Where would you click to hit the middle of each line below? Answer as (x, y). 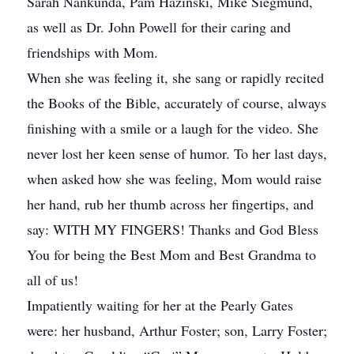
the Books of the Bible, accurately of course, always (177, 103)
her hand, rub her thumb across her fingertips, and (170, 204)
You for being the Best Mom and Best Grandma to (171, 254)
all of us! (53, 280)
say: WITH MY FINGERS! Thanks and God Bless (173, 229)
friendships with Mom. (92, 52)
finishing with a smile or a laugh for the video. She (173, 128)
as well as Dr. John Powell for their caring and (159, 27)
